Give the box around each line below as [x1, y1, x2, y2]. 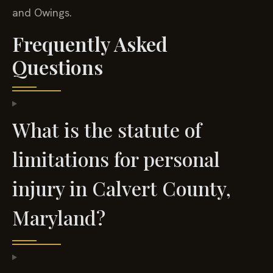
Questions [12, 53, 103, 80]
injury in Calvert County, [12, 174, 231, 201]
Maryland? [12, 204, 105, 230]
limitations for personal [12, 145, 220, 172]
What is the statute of [12, 116, 202, 143]
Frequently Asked [12, 30, 168, 57]
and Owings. [12, 5, 72, 20]
